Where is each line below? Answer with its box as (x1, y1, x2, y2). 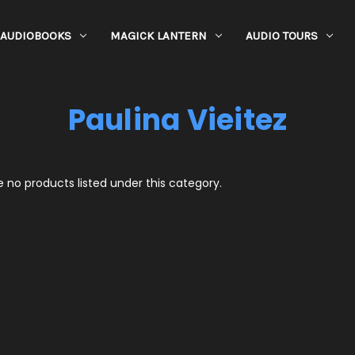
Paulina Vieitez (67, 100, 288, 140)
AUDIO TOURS (245, 29, 318, 43)
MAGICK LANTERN (109, 29, 207, 43)
